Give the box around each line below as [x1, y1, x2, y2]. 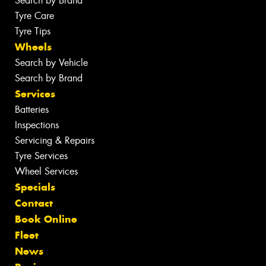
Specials [15, 180, 55, 194]
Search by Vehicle [15, 56, 88, 69]
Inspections [15, 119, 59, 132]
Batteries [15, 103, 49, 116]
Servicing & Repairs [15, 134, 94, 147]
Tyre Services [15, 150, 68, 163]
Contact [15, 197, 53, 210]
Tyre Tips [15, 25, 50, 38]
